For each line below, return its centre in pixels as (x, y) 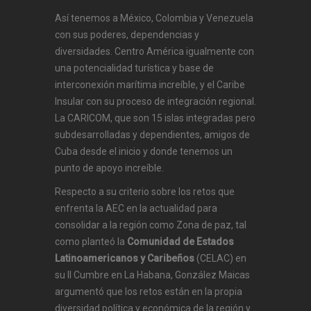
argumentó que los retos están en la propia (149, 292)
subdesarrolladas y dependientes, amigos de (152, 135)
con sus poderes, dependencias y (127, 35)
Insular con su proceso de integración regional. (155, 102)
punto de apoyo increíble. (109, 168)
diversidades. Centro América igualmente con (154, 52)
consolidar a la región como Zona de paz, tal (151, 225)
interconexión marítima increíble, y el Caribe (150, 85)
